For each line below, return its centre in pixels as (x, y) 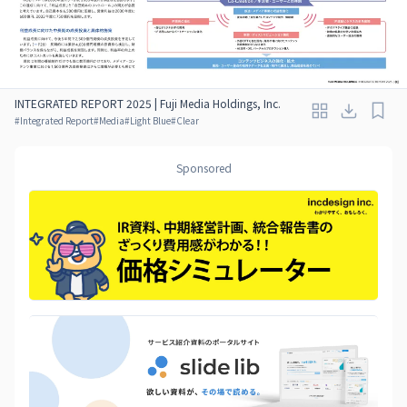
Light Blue (150, 120)
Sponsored (203, 167)
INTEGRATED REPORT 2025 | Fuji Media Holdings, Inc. (148, 103)
